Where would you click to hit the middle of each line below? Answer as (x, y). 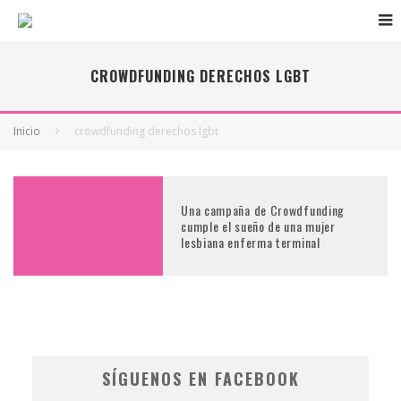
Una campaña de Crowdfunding (263, 209)
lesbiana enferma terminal (251, 242)
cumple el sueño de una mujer (258, 226)
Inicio (27, 131)
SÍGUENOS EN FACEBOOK (200, 379)
